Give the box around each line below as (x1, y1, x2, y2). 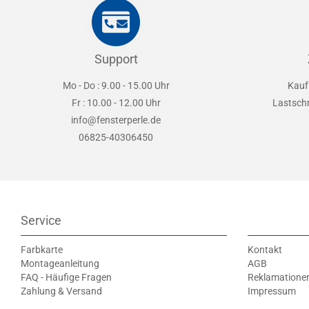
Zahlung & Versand (21, 286, 102, 297)
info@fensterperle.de (71, 114, 161, 126)
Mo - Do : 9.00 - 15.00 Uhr (62, 80, 170, 91)
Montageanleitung (21, 258, 99, 269)
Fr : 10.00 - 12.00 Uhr (71, 97, 161, 108)
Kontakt (247, 244, 282, 255)
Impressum (247, 286, 296, 297)
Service (21, 213, 61, 228)
